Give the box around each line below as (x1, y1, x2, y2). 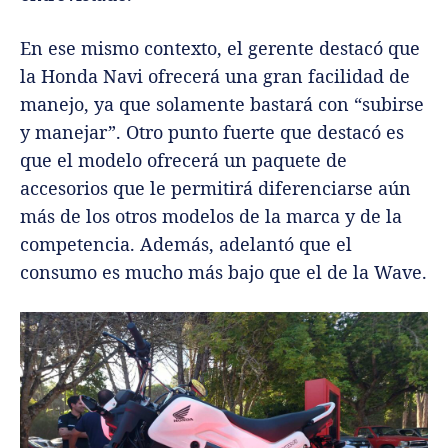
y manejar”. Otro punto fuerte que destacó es (20, 120, 404, 145)
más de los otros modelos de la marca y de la (20, 204, 402, 229)
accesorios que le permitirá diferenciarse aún (20, 176, 411, 201)
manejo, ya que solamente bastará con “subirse (20, 92, 424, 117)
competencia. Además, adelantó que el (20, 232, 352, 257)
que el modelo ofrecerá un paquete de (20, 148, 347, 173)
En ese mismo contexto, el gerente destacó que (20, 36, 420, 61)
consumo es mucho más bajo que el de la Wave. (20, 260, 427, 285)
